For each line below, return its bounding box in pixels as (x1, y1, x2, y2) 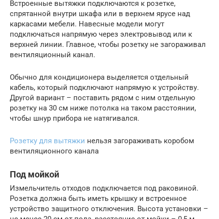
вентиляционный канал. (10, 50, 95, 60)
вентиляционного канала (10, 147, 99, 156)
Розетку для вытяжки (10, 136, 85, 146)
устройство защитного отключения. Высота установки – (10, 204, 208, 214)
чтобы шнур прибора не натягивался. (10, 114, 139, 123)
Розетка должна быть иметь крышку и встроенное (10, 194, 187, 203)
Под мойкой (10, 169, 59, 180)
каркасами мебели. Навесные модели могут (10, 20, 164, 29)
